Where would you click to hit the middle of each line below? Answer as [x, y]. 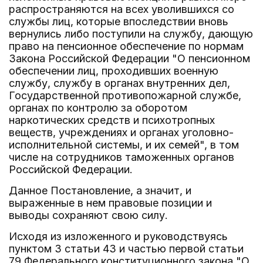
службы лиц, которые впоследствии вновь [119, 21]
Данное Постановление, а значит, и [100, 190]
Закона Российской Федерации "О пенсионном [129, 58]
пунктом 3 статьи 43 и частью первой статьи [126, 249]
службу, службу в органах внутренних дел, [119, 83]
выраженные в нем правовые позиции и [110, 203]
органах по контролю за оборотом [98, 108]
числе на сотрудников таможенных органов [122, 157]
